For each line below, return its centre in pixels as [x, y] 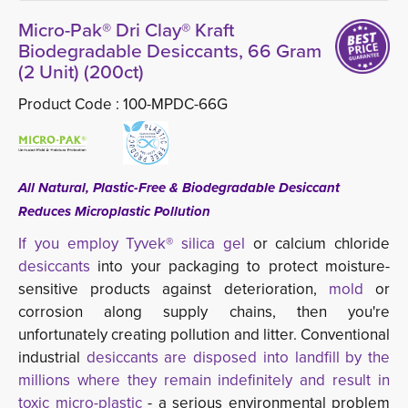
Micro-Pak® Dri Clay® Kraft [126, 30]
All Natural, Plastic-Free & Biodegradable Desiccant [179, 188]
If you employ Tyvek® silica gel [136, 244]
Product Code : [71, 105]
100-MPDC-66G [175, 105]
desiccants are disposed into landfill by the [238, 358]
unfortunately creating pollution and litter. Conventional [204, 335]
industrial [52, 358]
